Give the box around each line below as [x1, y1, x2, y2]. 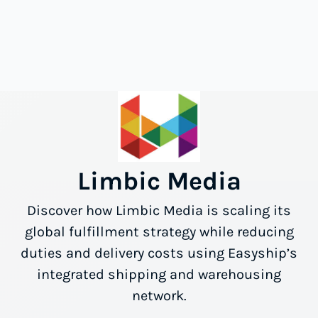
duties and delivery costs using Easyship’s [21, 245, 297, 261]
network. [131, 287, 187, 304]
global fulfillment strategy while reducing [24, 224, 294, 240]
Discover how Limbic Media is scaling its [27, 202, 291, 219]
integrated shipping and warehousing [37, 266, 281, 283]
